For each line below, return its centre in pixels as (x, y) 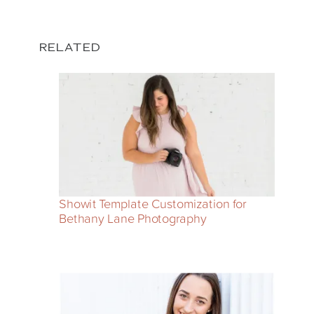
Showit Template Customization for (153, 203)
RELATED (70, 47)
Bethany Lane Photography (132, 217)
